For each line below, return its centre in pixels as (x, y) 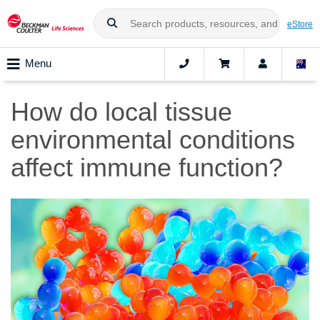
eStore (300, 24)
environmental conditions (153, 140)
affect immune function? (147, 168)
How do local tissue (121, 112)
